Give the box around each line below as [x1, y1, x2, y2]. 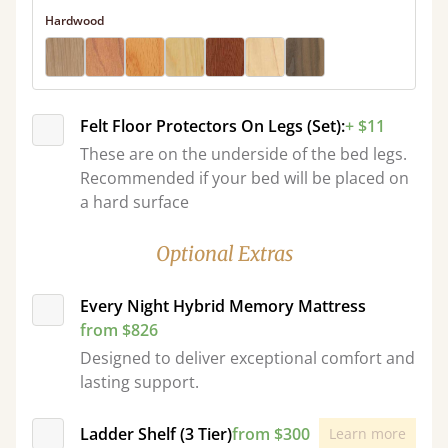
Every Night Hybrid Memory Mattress [80, 295, 366, 317]
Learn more [329, 424, 406, 443]
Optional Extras [155, 241, 293, 266]
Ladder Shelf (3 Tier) [80, 423, 232, 445]
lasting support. [80, 371, 199, 393]
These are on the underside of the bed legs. [80, 143, 407, 165]
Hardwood [45, 12, 104, 29]
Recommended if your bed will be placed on [80, 167, 409, 189]
